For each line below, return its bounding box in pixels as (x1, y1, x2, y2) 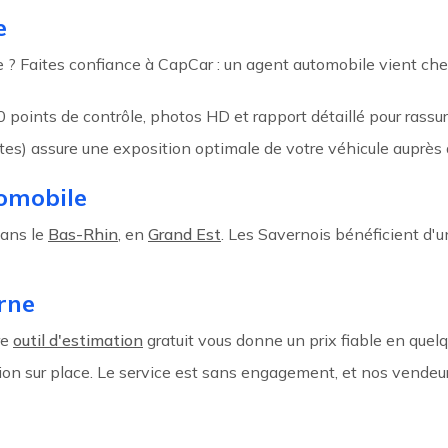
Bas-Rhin (48, 224, 118, 245)
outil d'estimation (13, 330, 143, 351)
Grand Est (148, 224, 221, 245)
